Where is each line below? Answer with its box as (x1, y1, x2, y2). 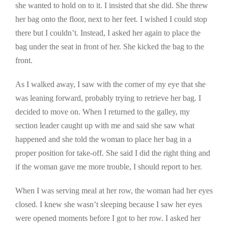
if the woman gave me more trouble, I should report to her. (15, 162, 202, 172)
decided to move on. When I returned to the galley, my (15, 107, 190, 117)
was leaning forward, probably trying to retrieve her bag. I (15, 94, 201, 103)
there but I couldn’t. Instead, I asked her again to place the (15, 28, 201, 38)
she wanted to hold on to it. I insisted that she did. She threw (15, 1, 208, 10)
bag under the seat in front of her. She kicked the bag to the (15, 42, 204, 51)
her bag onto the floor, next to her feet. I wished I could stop (15, 15, 207, 24)
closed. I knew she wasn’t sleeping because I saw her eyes (15, 200, 202, 209)
